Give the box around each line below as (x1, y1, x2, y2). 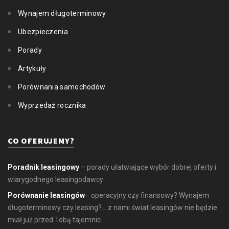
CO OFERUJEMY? (8, 135, 75, 146)
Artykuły (18, 64, 47, 73)
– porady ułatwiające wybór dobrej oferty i (79, 163, 216, 171)
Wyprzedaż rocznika (18, 101, 86, 109)
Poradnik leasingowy (8, 163, 79, 171)
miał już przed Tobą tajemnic (8, 215, 101, 224)
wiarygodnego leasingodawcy (8, 175, 103, 184)
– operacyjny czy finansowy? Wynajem (85, 191, 209, 199)
